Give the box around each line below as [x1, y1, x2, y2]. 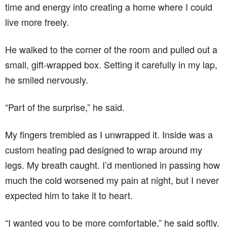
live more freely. [5, 15, 69, 29]
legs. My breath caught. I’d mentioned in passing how [5, 158, 220, 172]
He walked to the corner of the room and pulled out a [5, 43, 217, 56]
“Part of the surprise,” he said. [5, 100, 125, 114]
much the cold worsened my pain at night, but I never [5, 173, 219, 187]
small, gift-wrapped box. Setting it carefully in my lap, [5, 58, 217, 71]
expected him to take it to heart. [5, 188, 133, 202]
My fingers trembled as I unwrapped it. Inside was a [5, 128, 213, 141]
